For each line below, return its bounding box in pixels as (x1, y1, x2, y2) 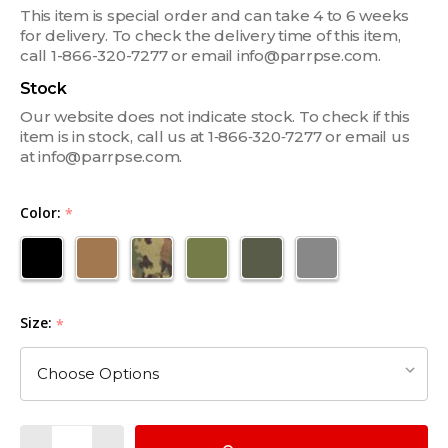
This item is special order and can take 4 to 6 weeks (20, 5, 409, 25)
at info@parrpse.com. (20, 146, 182, 166)
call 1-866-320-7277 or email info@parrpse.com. (20, 45, 381, 65)
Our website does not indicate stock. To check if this (20, 106, 410, 126)
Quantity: (20, 426, 88, 446)
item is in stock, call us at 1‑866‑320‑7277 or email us (20, 126, 410, 146)
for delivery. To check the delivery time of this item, (20, 25, 401, 45)
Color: (20, 202, 65, 222)
